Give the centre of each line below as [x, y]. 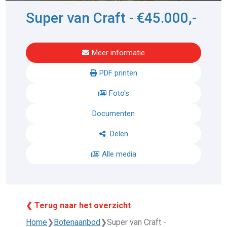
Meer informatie [118, 53]
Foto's [119, 93]
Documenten [113, 114]
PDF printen [118, 73]
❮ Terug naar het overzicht [79, 206]
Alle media [119, 154]
